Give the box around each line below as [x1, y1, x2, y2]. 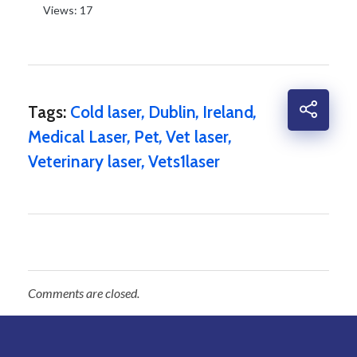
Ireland [202, 102, 253, 123]
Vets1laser [148, 151, 220, 172]
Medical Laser [28, 127, 127, 147]
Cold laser [70, 102, 142, 123]
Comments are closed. [28, 285, 139, 301]
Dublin [148, 102, 196, 123]
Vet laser [166, 127, 229, 147]
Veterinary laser [28, 151, 142, 172]
